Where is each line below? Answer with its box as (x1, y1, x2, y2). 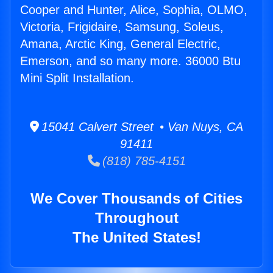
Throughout (94, 210, 179, 227)
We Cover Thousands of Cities (30, 190, 243, 207)
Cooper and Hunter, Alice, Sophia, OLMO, (20, 3, 247, 17)
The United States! (72, 229, 201, 246)
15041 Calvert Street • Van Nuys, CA (39, 120, 243, 134)
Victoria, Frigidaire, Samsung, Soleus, (20, 20, 224, 34)
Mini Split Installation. (20, 71, 134, 85)
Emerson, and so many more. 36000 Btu (20, 54, 241, 68)
